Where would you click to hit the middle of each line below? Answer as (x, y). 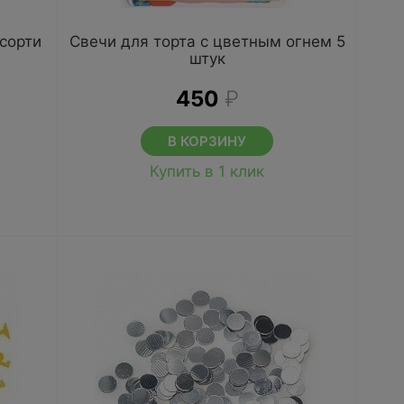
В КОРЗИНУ (207, 141)
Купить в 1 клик (207, 171)
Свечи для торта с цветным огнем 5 (207, 41)
